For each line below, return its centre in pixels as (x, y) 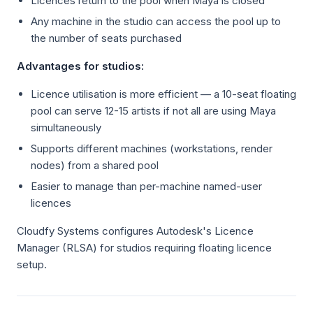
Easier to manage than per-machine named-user (146, 186)
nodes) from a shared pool (95, 165)
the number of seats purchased (106, 38)
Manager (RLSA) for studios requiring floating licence (144, 248)
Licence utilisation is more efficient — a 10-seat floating (163, 94)
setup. (32, 264)
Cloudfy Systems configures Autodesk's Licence (135, 231)
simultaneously (66, 128)
